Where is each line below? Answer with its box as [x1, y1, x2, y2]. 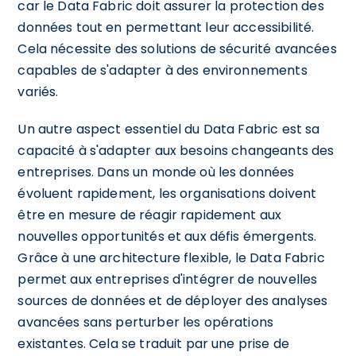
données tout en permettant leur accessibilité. [17, 17, 315, 37]
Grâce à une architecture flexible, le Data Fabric [17, 248, 325, 267]
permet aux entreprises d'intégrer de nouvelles [17, 269, 318, 288]
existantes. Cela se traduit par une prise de [17, 334, 289, 353]
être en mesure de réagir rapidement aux [17, 205, 282, 224]
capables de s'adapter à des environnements [17, 60, 308, 79]
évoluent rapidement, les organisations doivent [17, 184, 317, 203]
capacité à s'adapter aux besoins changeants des [17, 141, 335, 160]
